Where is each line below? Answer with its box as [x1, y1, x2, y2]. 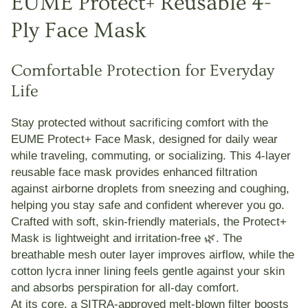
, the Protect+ [217, 215, 287, 228]
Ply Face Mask [11, 18, 146, 43]
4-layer [255, 149, 291, 162]
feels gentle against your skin [131, 265, 285, 278]
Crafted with [11, 215, 76, 228]
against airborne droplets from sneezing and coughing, [11, 182, 289, 195]
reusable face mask [11, 166, 112, 179]
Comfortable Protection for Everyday [11, 61, 274, 80]
